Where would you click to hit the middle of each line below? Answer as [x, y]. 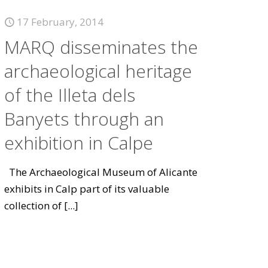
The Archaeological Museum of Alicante [101, 172]
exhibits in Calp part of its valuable [87, 189]
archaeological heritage [98, 71]
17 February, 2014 [60, 22]
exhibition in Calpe [79, 143]
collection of [33, 205]
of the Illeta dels [70, 95]
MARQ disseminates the [101, 47]
